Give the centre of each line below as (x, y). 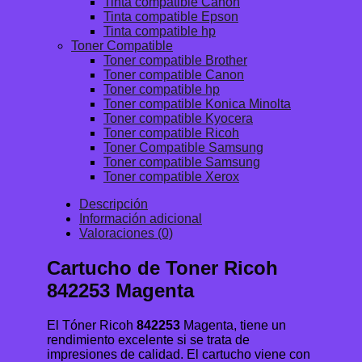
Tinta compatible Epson (171, 17)
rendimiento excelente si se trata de (148, 339)
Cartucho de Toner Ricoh (162, 268)
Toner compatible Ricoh (171, 133)
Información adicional (141, 219)
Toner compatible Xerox (171, 177)
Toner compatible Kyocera (178, 119)
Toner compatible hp (162, 90)
